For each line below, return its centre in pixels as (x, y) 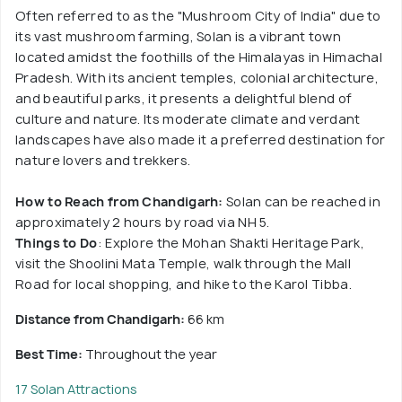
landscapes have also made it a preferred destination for (201, 140)
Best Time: (50, 354)
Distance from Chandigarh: (101, 319)
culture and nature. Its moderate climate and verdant (188, 119)
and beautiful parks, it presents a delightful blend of (184, 99)
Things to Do (57, 243)
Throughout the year (151, 354)
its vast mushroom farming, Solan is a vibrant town (178, 37)
